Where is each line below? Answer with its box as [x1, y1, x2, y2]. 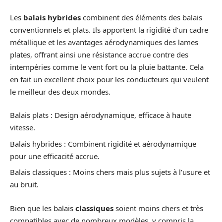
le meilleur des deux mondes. [10, 86, 111, 97]
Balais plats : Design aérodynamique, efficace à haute [10, 110, 191, 120]
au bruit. [10, 179, 39, 190]
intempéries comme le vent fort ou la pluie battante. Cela [10, 61, 204, 72]
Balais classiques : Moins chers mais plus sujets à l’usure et [10, 167, 210, 177]
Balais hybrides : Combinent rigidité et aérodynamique [10, 138, 196, 149]
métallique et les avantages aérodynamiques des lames [10, 37, 198, 47]
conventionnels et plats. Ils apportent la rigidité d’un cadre [10, 24, 208, 35]
